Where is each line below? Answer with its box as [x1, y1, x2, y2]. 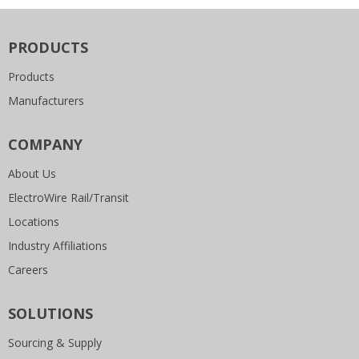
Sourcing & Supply [8, 335, 102, 350]
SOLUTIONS [8, 304, 93, 323]
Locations [8, 214, 59, 229]
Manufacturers [8, 93, 84, 108]
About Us [8, 166, 56, 181]
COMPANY [8, 135, 83, 154]
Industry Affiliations [8, 238, 107, 253]
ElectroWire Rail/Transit [8, 190, 129, 205]
